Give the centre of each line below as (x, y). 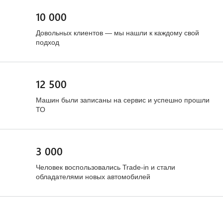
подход (48, 42)
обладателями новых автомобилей (93, 177)
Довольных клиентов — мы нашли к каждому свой (117, 33)
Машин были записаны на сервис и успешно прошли (123, 100)
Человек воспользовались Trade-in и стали (106, 167)
